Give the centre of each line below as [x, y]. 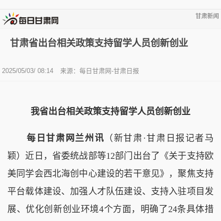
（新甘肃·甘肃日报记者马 [159, 138]
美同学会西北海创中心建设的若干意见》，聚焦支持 [110, 173]
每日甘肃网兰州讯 [56, 138]
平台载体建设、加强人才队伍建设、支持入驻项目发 [110, 191]
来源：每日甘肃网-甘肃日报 [100, 71]
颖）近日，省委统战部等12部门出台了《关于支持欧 [110, 156]
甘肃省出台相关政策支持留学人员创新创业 [99, 43]
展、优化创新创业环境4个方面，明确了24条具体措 [110, 209]
